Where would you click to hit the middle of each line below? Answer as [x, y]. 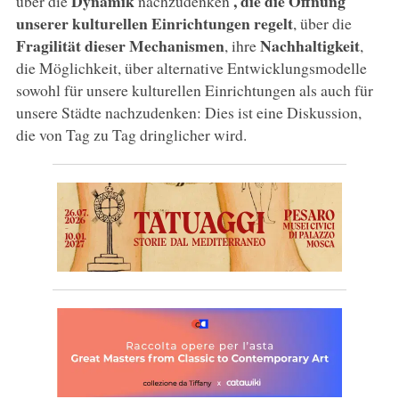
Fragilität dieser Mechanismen [120, 45]
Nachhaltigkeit [309, 45]
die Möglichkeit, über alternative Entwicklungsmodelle [191, 67]
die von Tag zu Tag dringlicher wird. [131, 134]
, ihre [242, 45]
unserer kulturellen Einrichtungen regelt [154, 23]
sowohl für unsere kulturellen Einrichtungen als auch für [194, 90]
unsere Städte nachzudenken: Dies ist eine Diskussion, [188, 112]
